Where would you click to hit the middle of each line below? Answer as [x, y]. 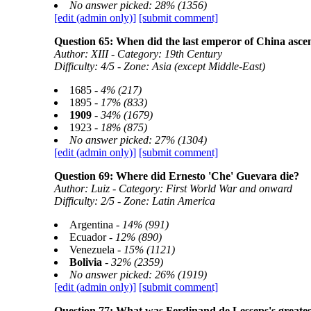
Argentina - [95, 225]
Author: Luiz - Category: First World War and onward [173, 188]
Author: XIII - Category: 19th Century [138, 54]
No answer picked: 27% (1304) [138, 140]
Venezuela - [96, 250]
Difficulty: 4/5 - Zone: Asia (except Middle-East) [159, 66]
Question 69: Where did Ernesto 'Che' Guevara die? [176, 176]
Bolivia [85, 262]
